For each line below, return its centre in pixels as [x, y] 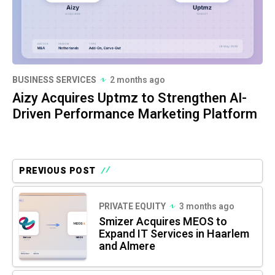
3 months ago [207, 206]
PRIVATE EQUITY [132, 206]
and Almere [127, 246]
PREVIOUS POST [57, 171]
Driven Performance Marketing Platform [135, 114]
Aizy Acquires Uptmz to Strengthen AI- [130, 98]
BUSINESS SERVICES [54, 80]
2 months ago [137, 80]
